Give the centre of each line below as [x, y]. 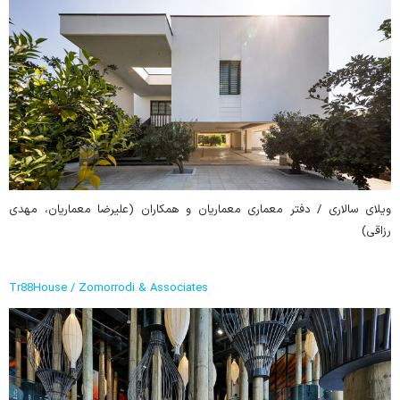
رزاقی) [376, 231]
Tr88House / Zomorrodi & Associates [108, 288]
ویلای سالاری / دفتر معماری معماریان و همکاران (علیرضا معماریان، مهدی [200, 209]
